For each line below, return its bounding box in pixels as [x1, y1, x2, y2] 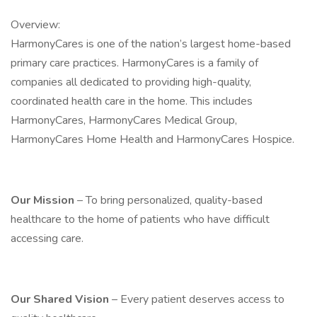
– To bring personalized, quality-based [77, 192, 263, 208]
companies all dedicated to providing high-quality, [11, 74, 251, 90]
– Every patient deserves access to [112, 292, 284, 307]
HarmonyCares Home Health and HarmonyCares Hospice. [11, 132, 294, 147]
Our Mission [11, 192, 77, 208]
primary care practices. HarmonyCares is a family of [11, 55, 258, 71]
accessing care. [11, 231, 83, 246]
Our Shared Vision [11, 292, 112, 307]
